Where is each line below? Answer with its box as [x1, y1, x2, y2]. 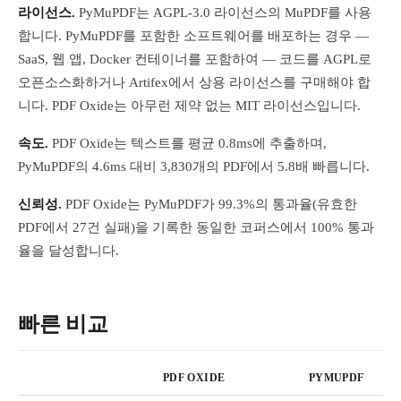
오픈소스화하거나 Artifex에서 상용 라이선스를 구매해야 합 [18, 75, 371, 90]
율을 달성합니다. [18, 243, 119, 258]
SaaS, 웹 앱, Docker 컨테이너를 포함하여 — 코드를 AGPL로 [18, 52, 371, 66]
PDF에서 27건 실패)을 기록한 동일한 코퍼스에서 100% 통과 [18, 220, 374, 235]
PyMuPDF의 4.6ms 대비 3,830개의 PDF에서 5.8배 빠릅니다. [18, 159, 370, 174]
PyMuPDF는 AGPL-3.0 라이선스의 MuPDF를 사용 [75, 5, 371, 20]
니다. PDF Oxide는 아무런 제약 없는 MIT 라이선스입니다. [18, 98, 361, 113]
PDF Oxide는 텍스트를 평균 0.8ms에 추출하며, [48, 136, 327, 150]
